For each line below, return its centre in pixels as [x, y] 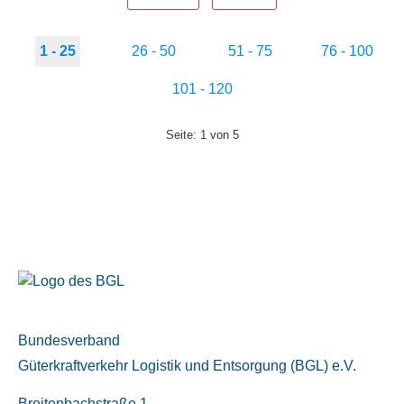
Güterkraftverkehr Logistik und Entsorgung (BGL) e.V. [187, 365]
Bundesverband [69, 340]
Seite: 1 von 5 [202, 134]
